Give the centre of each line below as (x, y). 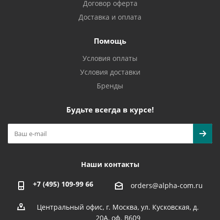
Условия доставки (110, 72)
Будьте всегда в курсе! (110, 110)
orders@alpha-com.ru (167, 186)
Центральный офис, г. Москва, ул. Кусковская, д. (118, 207)
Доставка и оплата (110, 17)
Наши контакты (110, 164)
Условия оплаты (110, 58)
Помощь (110, 41)
